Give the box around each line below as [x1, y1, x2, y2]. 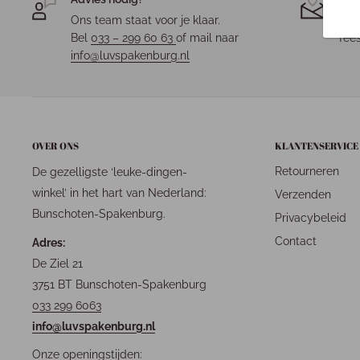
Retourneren [275, 164, 340, 178]
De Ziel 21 [32, 256, 86, 270]
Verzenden [275, 187, 332, 201]
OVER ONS [32, 138, 79, 152]
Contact [275, 234, 317, 247]
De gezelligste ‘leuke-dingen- [32, 165, 187, 178]
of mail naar [176, 31, 239, 44]
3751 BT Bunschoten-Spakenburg [32, 277, 207, 291]
